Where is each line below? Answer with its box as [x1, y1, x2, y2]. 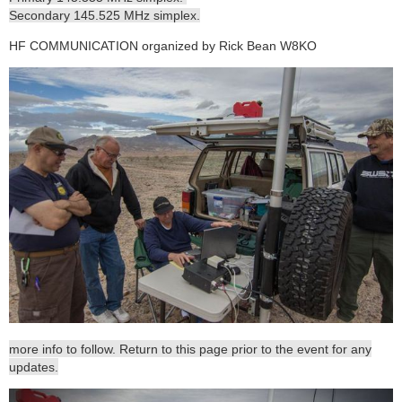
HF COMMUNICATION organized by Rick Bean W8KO [9, 38, 317, 53]
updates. [9, 360, 58, 375]
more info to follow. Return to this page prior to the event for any [9, 342, 371, 357]
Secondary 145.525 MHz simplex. [9, 7, 200, 22]
